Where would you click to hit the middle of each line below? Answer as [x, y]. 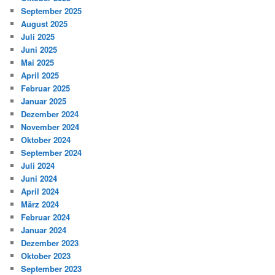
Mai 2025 [38, 63]
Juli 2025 [38, 37]
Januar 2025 [44, 101]
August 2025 [45, 24]
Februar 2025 [46, 88]
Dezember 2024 [50, 114]
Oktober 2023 [46, 256]
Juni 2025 [39, 50]
